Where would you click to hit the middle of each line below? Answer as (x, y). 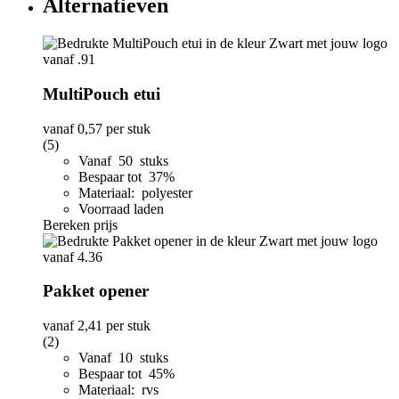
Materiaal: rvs (118, 389)
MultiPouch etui (102, 94)
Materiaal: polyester (135, 192)
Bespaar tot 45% (128, 373)
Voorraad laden (121, 208)
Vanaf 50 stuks (123, 160)
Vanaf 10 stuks (123, 357)
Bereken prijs (80, 224)
